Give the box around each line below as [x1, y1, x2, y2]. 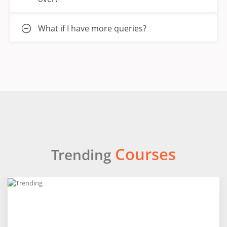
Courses [115, 143, 176, 165]
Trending [51, 145, 115, 165]
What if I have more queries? [38, 23, 146, 34]
